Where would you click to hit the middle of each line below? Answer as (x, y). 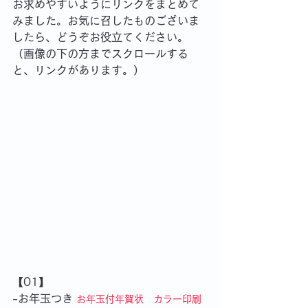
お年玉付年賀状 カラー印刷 (139, 299)
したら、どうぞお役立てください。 (100, 37)
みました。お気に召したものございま (106, 21)
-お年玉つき (44, 298)
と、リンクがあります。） (78, 70)
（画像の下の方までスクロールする (100, 54)
